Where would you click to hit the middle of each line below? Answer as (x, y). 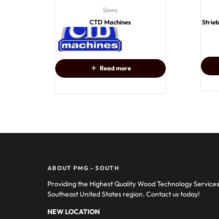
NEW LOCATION (74, 211)
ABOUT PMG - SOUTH (83, 168)
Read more (115, 68)
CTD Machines (110, 22)
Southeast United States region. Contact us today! (124, 194)
